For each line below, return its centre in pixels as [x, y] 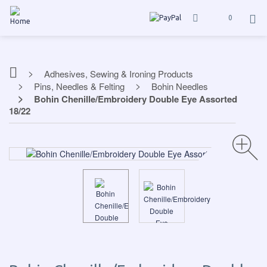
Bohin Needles [180, 86]
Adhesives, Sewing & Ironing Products [119, 74]
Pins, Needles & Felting [79, 86]
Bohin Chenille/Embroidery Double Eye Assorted [136, 99]
